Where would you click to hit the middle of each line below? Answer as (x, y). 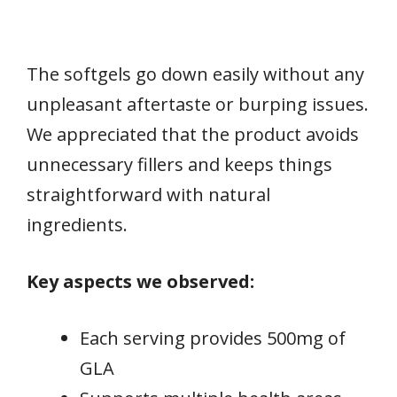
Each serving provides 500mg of (213, 338)
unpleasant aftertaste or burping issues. (198, 104)
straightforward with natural (148, 194)
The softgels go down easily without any (195, 74)
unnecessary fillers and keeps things (179, 164)
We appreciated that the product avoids (193, 134)
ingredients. (77, 224)
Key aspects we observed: (140, 281)
